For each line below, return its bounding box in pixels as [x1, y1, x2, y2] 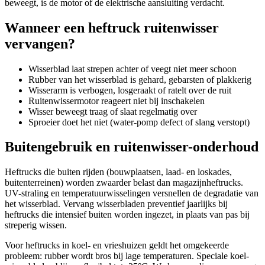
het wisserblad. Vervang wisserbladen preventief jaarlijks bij [5, 199, 228, 209]
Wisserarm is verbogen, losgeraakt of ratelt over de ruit [28, 85, 231, 95]
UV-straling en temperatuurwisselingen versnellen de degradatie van [5, 188, 258, 199]
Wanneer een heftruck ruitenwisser [5, 20, 219, 35]
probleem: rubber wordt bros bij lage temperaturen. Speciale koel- [5, 251, 249, 261]
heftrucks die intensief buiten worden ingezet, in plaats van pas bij [5, 209, 250, 220]
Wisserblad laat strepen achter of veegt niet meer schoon [28, 63, 237, 74]
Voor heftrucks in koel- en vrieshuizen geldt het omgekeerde [5, 240, 229, 251]
